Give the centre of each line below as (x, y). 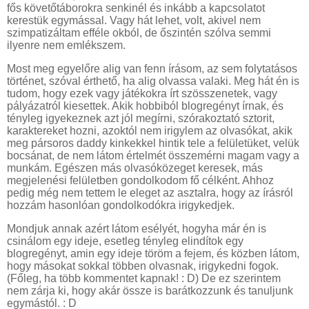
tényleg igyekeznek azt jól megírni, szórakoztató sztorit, (141, 119)
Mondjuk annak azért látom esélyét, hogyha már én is (137, 229)
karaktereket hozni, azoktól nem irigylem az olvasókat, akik (150, 131)
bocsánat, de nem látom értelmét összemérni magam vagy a (153, 156)
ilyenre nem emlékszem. (68, 46)
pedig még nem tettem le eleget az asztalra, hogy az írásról (150, 193)
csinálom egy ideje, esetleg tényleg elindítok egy (125, 241)
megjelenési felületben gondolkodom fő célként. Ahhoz (140, 181)
